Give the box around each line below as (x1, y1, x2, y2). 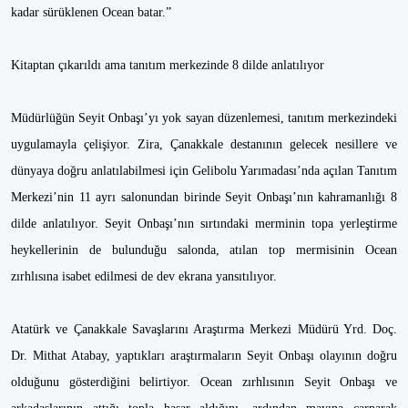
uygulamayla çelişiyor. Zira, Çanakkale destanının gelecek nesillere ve (11, 138, 397, 151)
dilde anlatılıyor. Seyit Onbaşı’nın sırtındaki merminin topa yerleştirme (11, 217, 397, 230)
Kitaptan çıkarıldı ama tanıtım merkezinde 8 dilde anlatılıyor (11, 58, 324, 72)
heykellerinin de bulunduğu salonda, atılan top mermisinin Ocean (11, 243, 397, 257)
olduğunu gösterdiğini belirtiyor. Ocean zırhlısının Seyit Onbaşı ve (11, 375, 397, 389)
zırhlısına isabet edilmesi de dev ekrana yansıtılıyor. (11, 270, 277, 283)
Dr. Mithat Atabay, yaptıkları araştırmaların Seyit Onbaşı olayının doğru (11, 349, 397, 362)
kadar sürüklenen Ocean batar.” (11, 5, 171, 19)
